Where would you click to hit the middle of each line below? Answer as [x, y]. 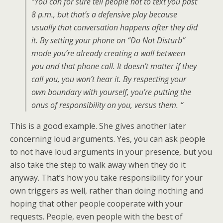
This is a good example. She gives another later [98, 126]
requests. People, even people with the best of [96, 217]
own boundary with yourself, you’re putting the [111, 92]
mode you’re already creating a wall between [108, 53]
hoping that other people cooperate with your [96, 204]
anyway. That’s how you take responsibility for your [106, 178]
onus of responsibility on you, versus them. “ [107, 105]
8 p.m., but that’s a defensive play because [104, 14]
